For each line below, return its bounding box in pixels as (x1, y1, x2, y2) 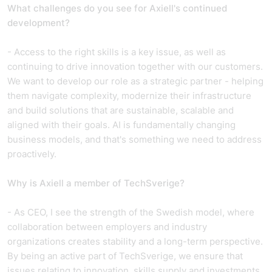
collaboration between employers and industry (7, 221, 207, 233)
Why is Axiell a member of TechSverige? (7, 177, 185, 189)
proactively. (7, 148, 56, 160)
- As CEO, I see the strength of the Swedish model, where (7, 206, 254, 218)
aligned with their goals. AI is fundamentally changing (7, 119, 236, 131)
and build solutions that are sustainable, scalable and (7, 104, 234, 116)
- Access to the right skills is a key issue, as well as (7, 46, 226, 58)
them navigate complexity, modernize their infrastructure (7, 90, 251, 101)
